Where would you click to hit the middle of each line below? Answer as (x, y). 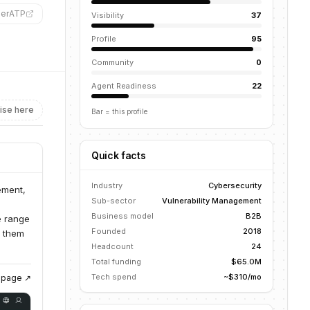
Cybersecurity (235, 185)
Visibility (108, 15)
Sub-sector (113, 201)
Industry (107, 185)
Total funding (116, 262)
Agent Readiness (124, 86)
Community (112, 62)
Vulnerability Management (212, 201)
